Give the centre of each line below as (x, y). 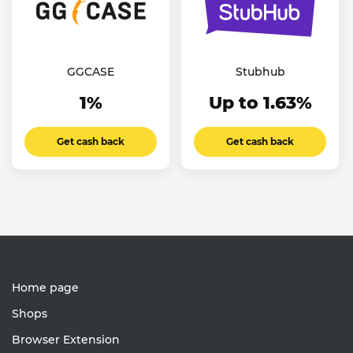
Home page (45, 287)
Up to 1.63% (260, 103)
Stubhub (260, 72)
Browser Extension (66, 339)
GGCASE (91, 72)
